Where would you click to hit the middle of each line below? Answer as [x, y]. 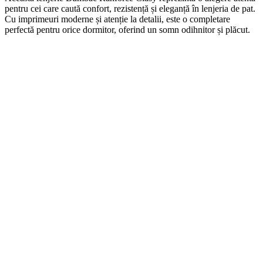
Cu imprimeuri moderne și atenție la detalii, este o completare [117, 19]
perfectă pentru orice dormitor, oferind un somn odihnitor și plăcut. [127, 29]
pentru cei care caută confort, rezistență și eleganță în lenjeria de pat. [130, 8]
